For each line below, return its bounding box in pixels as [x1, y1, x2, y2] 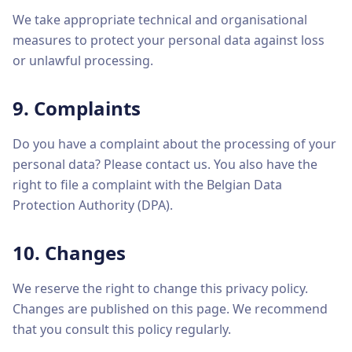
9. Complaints [13, 95, 141, 121]
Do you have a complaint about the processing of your [13, 135, 336, 152]
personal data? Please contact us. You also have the [13, 156, 317, 173]
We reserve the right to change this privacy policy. [13, 280, 308, 297]
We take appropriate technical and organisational [13, 11, 307, 28]
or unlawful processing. [13, 52, 153, 69]
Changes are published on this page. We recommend [13, 300, 328, 317]
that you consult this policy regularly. [13, 321, 231, 338]
